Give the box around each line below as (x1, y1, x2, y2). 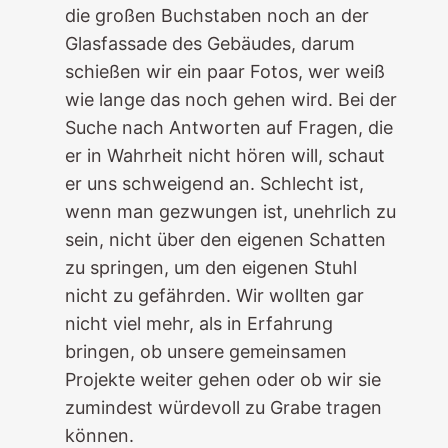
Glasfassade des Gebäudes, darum (64, 33, 355, 54)
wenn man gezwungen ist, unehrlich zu (64, 201, 396, 222)
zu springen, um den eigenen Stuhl (64, 257, 357, 278)
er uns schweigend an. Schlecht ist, (64, 173, 364, 194)
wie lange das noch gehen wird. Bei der (64, 89, 397, 110)
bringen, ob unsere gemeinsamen (64, 341, 347, 362)
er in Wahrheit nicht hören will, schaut (64, 145, 385, 166)
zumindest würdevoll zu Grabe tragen (64, 397, 382, 418)
